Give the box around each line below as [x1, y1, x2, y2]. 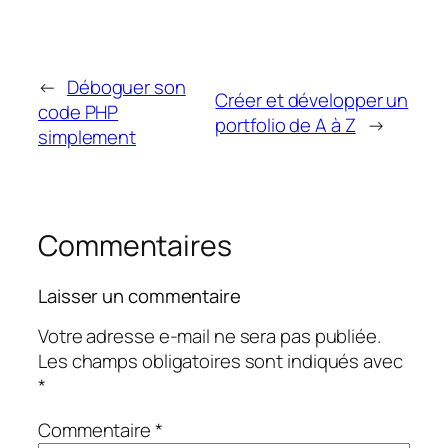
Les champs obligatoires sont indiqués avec [38, 348, 403, 375]
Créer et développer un [215, 86, 409, 113]
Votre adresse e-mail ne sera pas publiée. [38, 323, 381, 350]
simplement [38, 124, 137, 151]
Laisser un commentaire [38, 282, 241, 309]
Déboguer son [66, 74, 186, 101]
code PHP [38, 99, 119, 126]
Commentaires [38, 226, 232, 266]
